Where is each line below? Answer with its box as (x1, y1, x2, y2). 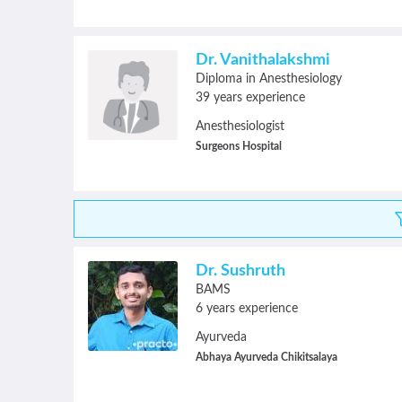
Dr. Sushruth (196, 263, 285, 279)
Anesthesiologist (196, 120, 284, 133)
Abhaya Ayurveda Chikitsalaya (196, 352, 337, 363)
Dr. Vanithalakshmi (196, 52, 330, 68)
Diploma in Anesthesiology (196, 73, 342, 85)
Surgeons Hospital (196, 141, 282, 152)
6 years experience (196, 302, 298, 315)
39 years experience (196, 92, 305, 104)
